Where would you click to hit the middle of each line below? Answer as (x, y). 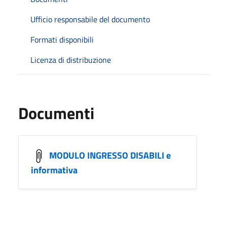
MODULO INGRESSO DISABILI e (110, 155)
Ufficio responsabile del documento (90, 19)
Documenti (56, 113)
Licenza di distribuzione (71, 60)
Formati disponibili (62, 39)
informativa (54, 170)
